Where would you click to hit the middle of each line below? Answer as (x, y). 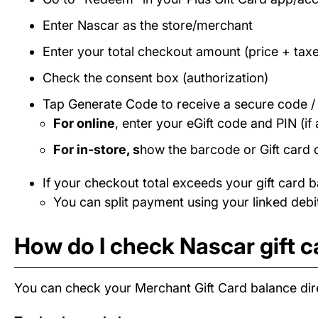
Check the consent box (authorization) (155, 78)
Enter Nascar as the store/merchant (148, 26)
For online (84, 124)
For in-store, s (97, 150)
